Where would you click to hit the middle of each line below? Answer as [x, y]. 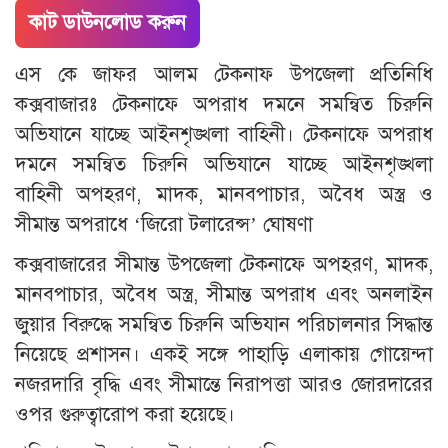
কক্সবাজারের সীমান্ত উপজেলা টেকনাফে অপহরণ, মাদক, [224, 265]
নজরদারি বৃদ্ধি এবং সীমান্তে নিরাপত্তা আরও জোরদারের [224, 385]
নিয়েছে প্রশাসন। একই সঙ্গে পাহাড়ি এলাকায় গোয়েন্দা [224, 355]
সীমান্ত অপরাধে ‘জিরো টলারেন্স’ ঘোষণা [164, 225]
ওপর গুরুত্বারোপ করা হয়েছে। [125, 415]
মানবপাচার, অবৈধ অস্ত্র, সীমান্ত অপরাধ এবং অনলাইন [224, 295]
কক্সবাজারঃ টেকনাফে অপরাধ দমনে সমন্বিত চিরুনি [224, 105]
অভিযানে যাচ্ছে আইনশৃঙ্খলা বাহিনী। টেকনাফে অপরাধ [224, 135]
